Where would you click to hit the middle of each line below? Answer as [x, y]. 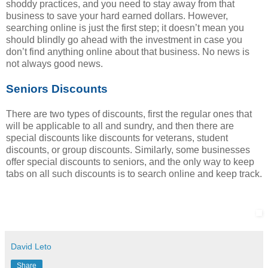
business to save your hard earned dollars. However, [117, 16]
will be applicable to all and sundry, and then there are [120, 126]
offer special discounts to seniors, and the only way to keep [130, 162]
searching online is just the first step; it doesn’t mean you [125, 28]
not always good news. [54, 64]
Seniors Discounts [57, 89]
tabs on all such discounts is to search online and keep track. [134, 174]
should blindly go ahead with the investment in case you [124, 40]
